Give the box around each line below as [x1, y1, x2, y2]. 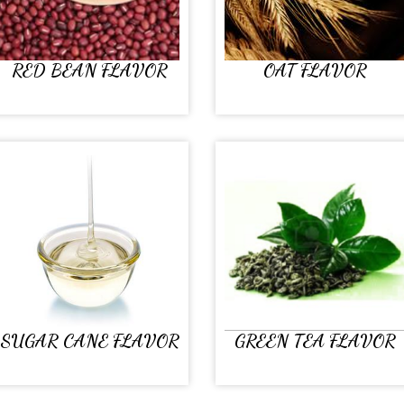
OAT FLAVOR [262, 60, 367, 81]
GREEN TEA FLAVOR [234, 330, 396, 352]
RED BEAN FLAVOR [11, 60, 168, 81]
